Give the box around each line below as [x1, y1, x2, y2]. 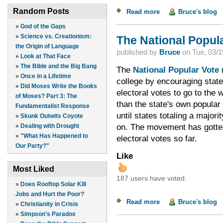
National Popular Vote [132, 65, 219, 75]
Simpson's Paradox [20, 211, 76, 218]
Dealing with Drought [20, 122, 79, 130]
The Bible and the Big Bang [20, 63, 97, 70]
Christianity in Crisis [20, 201, 78, 208]
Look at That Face [20, 53, 71, 60]
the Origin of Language [15, 43, 79, 50]
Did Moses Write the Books [20, 83, 97, 90]
